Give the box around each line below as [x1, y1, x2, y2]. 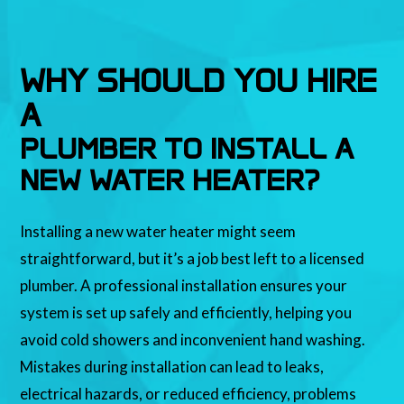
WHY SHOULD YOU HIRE [20, 61, 378, 101]
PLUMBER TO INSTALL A [20, 131, 354, 167]
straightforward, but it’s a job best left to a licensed [20, 249, 365, 269]
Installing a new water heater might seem [20, 222, 297, 242]
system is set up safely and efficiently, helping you [20, 303, 353, 323]
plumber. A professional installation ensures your [20, 276, 348, 296]
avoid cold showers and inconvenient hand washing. [20, 330, 366, 350]
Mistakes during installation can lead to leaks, [20, 357, 325, 377]
